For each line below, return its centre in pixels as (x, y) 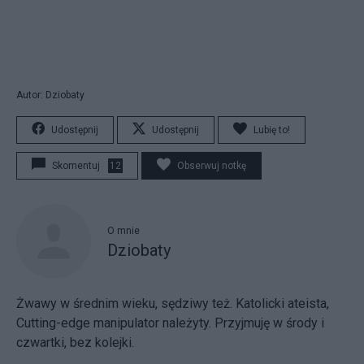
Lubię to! (272, 130)
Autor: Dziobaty (50, 95)
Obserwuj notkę (212, 165)
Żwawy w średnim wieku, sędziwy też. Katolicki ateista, (173, 303)
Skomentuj (76, 165)
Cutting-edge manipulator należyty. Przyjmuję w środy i (170, 323)
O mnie (123, 231)
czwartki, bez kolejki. (75, 342)
